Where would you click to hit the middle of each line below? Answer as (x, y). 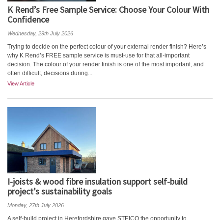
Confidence (28, 19)
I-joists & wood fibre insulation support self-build (97, 181)
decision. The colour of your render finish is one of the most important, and (106, 64)
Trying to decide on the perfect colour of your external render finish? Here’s (107, 47)
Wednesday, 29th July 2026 (40, 33)
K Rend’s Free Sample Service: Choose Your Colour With (108, 10)
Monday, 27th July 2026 (36, 205)
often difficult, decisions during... (50, 73)
